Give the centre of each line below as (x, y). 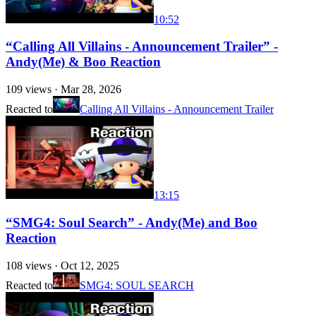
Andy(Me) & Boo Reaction (83, 62)
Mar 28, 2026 (91, 90)
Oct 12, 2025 (90, 265)
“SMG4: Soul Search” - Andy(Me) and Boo (132, 222)
